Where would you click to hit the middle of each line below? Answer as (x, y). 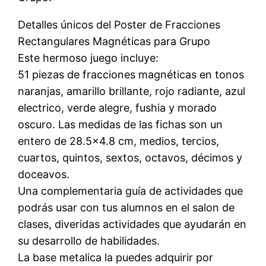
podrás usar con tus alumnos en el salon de (126, 207)
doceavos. (44, 174)
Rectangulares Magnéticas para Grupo (114, 41)
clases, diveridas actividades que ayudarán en (132, 224)
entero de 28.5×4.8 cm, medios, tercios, (119, 141)
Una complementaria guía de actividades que (131, 191)
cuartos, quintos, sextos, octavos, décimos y (130, 157)
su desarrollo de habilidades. (89, 240)
